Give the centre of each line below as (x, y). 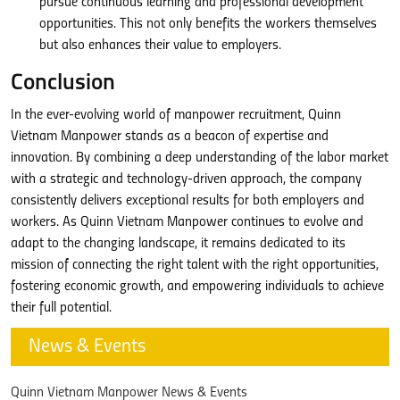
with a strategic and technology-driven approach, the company (186, 179)
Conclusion (63, 83)
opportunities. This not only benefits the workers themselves (208, 24)
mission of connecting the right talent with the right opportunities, (195, 265)
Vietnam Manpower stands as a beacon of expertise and (170, 137)
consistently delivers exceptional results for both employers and (187, 201)
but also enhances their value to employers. (160, 46)
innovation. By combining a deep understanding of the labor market (200, 158)
